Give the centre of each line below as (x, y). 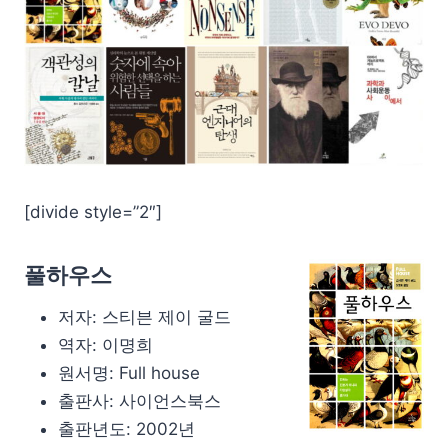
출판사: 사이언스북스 (139, 400)
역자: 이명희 (105, 344)
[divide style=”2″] (93, 211)
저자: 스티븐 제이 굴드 (144, 316)
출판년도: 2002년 (126, 428)
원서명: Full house (129, 372)
